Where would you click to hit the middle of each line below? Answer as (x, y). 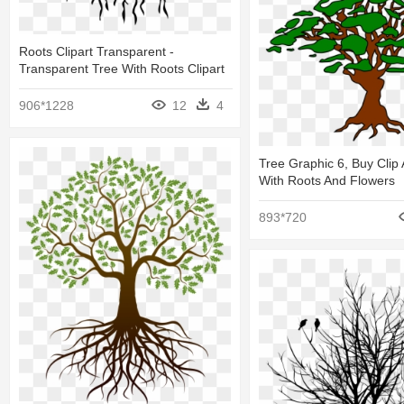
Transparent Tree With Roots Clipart (122, 68)
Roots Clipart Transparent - (96, 51)
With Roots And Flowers (327, 181)
